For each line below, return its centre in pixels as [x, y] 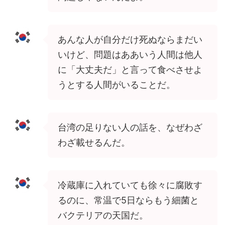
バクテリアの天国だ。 [103, 215]
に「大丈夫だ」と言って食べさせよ [130, 69]
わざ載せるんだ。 [94, 142]
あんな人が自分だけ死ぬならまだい [130, 39]
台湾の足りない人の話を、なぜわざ [130, 127]
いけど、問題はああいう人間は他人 [130, 54]
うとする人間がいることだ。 [117, 84]
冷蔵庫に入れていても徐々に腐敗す [130, 185]
